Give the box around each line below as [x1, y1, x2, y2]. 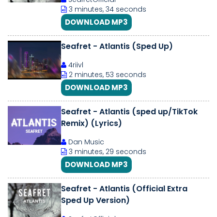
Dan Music [66, 137, 104, 147]
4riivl [66, 60, 83, 70]
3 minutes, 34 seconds [67, 4, 146, 14]
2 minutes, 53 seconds [67, 70, 146, 79]
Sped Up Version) [61, 195, 130, 206]
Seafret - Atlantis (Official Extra [61, 183, 187, 194]
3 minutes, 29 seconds [67, 147, 146, 156]
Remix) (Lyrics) [61, 118, 122, 129]
